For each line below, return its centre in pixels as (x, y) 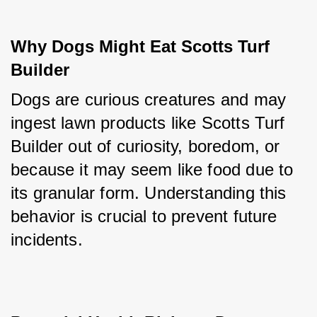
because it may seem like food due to (152, 170)
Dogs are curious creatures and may (149, 100)
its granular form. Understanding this (149, 193)
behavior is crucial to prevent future (144, 217)
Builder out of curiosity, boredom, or (145, 146)
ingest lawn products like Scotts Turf (148, 123)
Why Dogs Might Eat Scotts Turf (140, 47)
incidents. (47, 240)
